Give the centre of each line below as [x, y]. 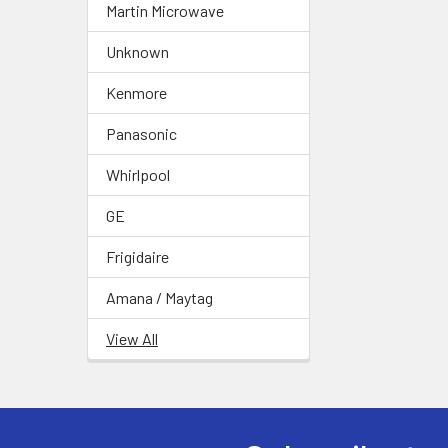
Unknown [137, 51]
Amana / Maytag [159, 297]
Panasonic [141, 133]
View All [132, 338]
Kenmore [136, 92]
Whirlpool [138, 174]
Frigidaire [137, 256]
